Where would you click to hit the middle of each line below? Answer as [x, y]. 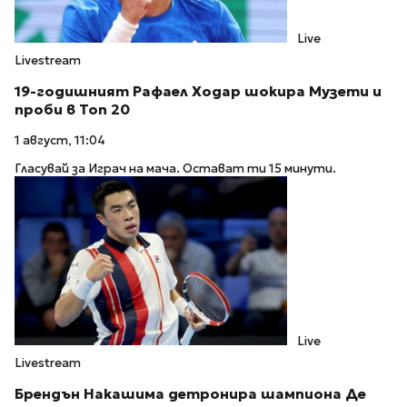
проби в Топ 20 [72, 109]
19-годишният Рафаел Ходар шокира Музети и [198, 91]
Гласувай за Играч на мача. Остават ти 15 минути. [175, 168]
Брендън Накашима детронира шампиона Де [190, 393]
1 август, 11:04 [60, 141]
